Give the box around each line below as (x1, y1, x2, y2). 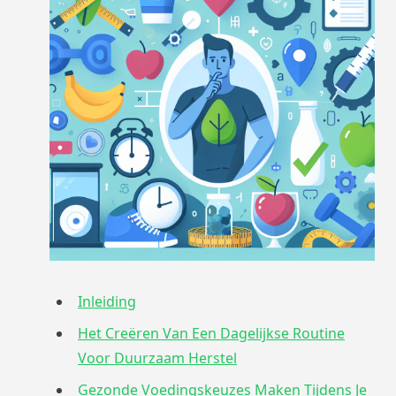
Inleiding (78, 291, 136, 311)
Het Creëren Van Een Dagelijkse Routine (78, 323, 345, 343)
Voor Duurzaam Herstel (78, 347, 237, 368)
